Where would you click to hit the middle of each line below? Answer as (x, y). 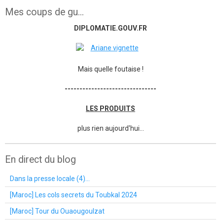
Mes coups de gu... (44, 12)
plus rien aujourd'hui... (110, 128)
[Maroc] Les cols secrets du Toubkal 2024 (74, 195)
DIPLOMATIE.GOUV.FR (110, 28)
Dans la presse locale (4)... (50, 178)
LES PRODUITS (110, 108)
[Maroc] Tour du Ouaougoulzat (57, 211)
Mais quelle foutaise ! (110, 69)
